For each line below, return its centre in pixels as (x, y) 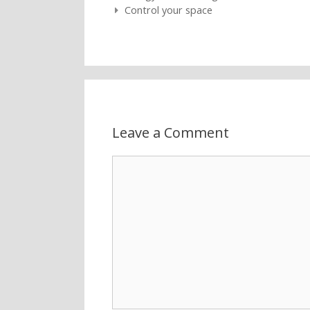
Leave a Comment (171, 133)
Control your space (168, 10)
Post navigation (148, 10)
